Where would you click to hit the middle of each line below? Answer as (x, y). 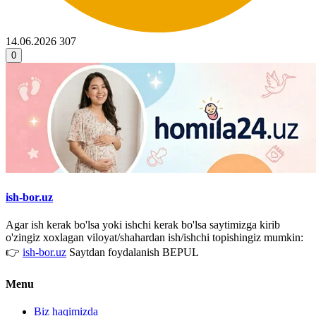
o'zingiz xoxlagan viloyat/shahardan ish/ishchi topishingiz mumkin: (154, 237)
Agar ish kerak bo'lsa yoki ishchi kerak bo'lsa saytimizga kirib (143, 224)
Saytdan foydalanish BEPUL (133, 252)
